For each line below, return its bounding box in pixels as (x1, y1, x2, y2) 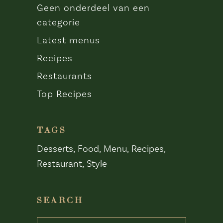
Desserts (37, 142, 73, 154)
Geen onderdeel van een (37, 1, 150, 13)
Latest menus (37, 34, 100, 45)
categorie (37, 16, 80, 27)
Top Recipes (37, 88, 92, 99)
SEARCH (37, 194, 84, 206)
